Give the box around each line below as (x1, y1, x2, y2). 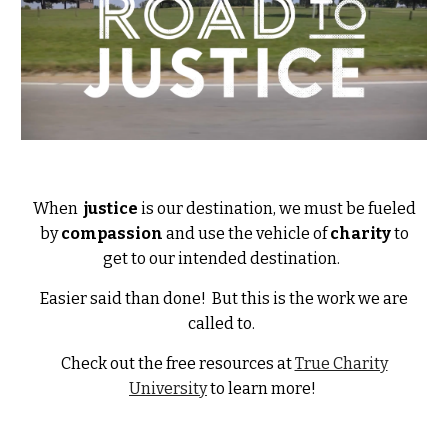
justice (83, 199, 138, 219)
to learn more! (207, 379, 316, 399)
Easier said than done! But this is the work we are (40, 289, 408, 309)
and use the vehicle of (165, 224, 330, 244)
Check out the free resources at (60, 354, 295, 374)
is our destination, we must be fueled (137, 199, 416, 219)
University (129, 379, 207, 399)
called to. (187, 314, 261, 334)
